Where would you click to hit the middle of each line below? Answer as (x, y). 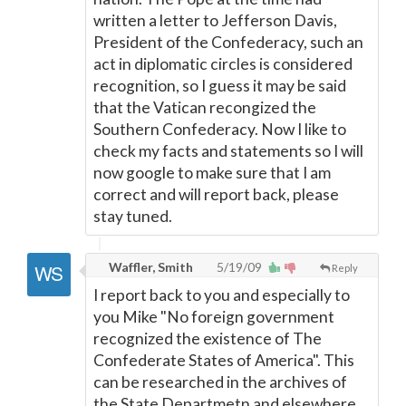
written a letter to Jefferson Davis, (215, 20)
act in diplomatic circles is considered (223, 64)
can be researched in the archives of (220, 382)
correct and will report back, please (216, 194)
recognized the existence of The (208, 338)
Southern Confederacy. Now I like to (220, 129)
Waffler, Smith (150, 267)
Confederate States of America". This (224, 360)
